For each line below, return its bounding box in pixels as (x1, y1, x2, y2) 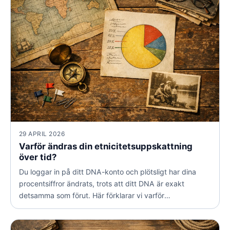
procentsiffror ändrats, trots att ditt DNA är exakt (19, 179, 184, 188)
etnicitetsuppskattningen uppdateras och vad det (19, 202, 186, 212)
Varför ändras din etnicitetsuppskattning (19, 141, 193, 151)
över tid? (19, 151, 56, 162)
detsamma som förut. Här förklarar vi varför (19, 190, 164, 200)
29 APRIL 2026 (19, 129, 65, 138)
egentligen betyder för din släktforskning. (19, 214, 158, 223)
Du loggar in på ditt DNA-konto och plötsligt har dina (19, 167, 196, 176)
